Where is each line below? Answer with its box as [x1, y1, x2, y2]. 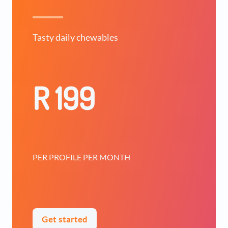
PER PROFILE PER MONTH [33, 152, 130, 162]
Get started [42, 214, 88, 224]
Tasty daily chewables [33, 32, 118, 43]
